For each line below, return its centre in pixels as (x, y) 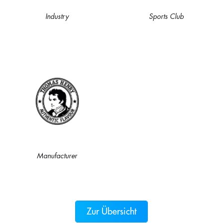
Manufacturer (57, 156)
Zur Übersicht (111, 212)
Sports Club (166, 16)
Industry (57, 16)
